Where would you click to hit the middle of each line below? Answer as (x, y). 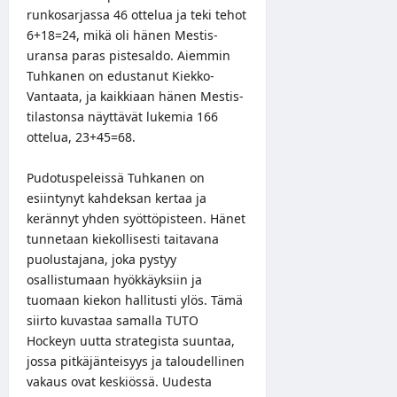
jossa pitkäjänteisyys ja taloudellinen (136, 361)
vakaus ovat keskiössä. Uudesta (119, 381)
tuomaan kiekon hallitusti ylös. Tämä (135, 300)
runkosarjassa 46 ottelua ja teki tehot (136, 14)
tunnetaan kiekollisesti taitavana (123, 238)
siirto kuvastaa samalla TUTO (113, 320)
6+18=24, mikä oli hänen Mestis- (122, 35)
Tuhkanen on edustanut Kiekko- (121, 75)
